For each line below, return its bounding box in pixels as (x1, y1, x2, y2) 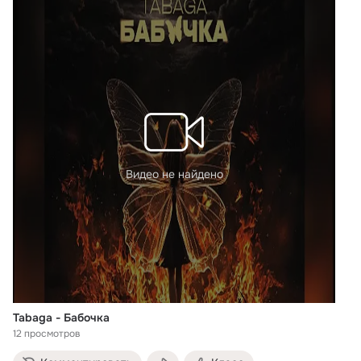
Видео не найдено (125, 166, 223, 181)
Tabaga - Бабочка (13, 309, 110, 325)
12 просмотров (13, 326, 81, 340)
